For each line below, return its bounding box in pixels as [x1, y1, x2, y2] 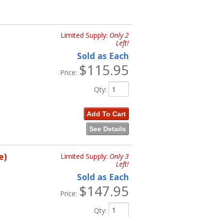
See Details [89, 125, 126, 133]
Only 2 [109, 31, 129, 40]
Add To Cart [86, 110, 126, 118]
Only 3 [109, 151, 129, 161]
